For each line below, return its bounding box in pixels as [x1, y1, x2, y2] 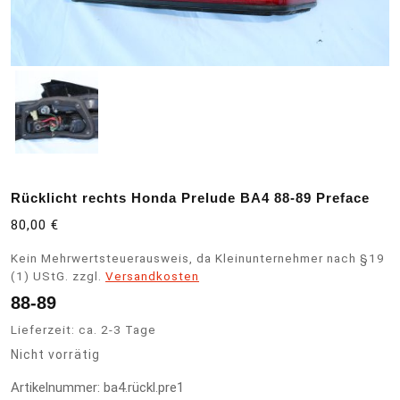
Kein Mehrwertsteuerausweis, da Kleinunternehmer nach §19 [11, 251, 385, 266]
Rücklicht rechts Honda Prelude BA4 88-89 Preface [11, 190, 370, 206]
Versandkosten [105, 269, 199, 284]
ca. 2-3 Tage [79, 322, 156, 337]
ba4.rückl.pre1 [104, 379, 184, 396]
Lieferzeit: [11, 322, 79, 337]
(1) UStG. [11, 269, 69, 284]
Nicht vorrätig [11, 347, 100, 362]
